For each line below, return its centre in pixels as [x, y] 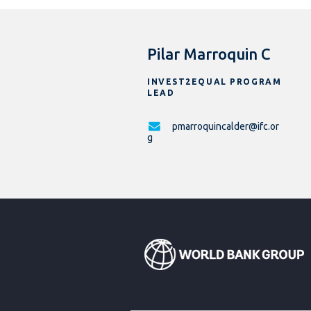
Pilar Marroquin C [209, 54]
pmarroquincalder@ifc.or [226, 127]
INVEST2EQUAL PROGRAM [215, 82]
